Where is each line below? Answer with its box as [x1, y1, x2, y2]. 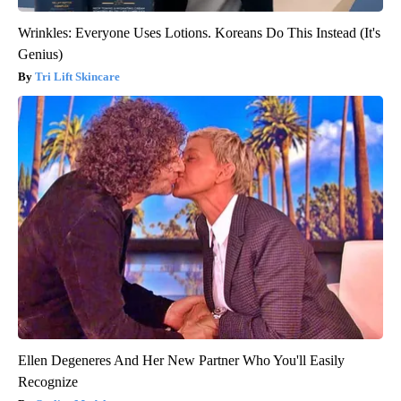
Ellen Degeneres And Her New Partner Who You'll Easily [18, 352, 345, 368]
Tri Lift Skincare [35, 69, 120, 83]
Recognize [18, 373, 78, 389]
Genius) [18, 46, 63, 62]
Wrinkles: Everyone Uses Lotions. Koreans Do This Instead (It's [18, 24, 380, 40]
